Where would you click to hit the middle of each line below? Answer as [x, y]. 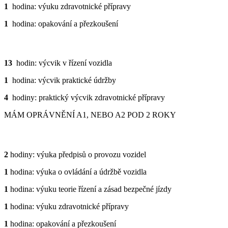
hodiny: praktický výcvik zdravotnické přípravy [88, 98]
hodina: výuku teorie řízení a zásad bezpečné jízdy [90, 189]
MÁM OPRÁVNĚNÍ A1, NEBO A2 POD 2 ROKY [90, 115]
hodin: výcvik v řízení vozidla [62, 63]
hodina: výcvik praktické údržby [62, 80]
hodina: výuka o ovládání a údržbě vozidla [77, 172]
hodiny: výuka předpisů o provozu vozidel [77, 154]
